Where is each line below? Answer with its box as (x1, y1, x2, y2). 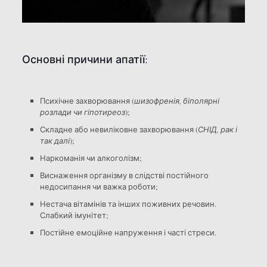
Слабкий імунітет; (39, 209, 108, 221)
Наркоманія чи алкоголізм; (39, 152, 142, 163)
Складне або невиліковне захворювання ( (39, 123, 198, 135)
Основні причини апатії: (21, 51, 148, 66)
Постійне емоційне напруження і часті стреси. (39, 226, 216, 238)
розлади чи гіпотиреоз (39, 106, 125, 117)
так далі (39, 135, 70, 146)
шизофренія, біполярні (133, 95, 219, 106)
